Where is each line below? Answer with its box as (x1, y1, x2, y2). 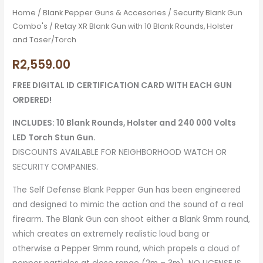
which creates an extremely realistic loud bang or (12, 228, 210, 240)
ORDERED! (12, 95, 52, 106)
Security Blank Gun (173, 7, 243, 18)
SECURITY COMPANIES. (12, 161, 99, 173)
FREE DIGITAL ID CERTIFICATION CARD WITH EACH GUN (12, 80, 232, 92)
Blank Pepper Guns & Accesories (43, 7, 167, 18)
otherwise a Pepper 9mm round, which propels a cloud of (12, 242, 241, 254)
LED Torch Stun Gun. (12, 131, 96, 143)
